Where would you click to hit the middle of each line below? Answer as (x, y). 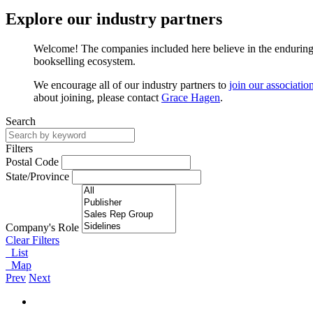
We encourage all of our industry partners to (131, 85)
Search (21, 121)
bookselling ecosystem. (85, 61)
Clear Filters (32, 240)
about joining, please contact (97, 97)
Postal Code (32, 161)
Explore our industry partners (114, 19)
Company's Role (42, 227)
